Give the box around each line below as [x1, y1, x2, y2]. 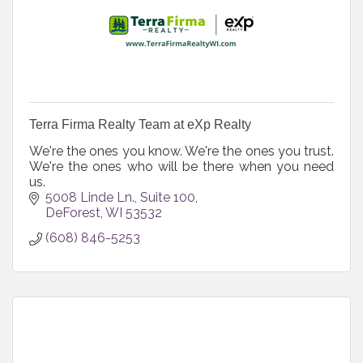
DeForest [45, 204, 100, 220]
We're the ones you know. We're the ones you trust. [29, 143, 334, 159]
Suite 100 [140, 189, 195, 205]
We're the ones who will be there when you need [29, 158, 334, 174]
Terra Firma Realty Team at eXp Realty [29, 117, 251, 131]
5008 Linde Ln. [45, 189, 135, 205]
